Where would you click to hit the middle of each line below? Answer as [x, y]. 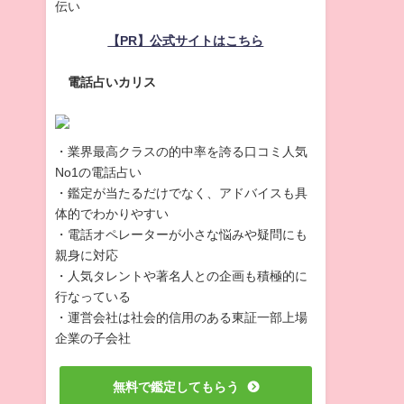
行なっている [92, 297]
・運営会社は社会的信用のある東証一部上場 [181, 318]
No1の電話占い [98, 173]
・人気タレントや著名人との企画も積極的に [181, 276]
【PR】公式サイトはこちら [186, 40]
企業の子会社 [92, 339]
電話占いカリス [112, 83]
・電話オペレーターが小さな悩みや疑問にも [181, 235]
